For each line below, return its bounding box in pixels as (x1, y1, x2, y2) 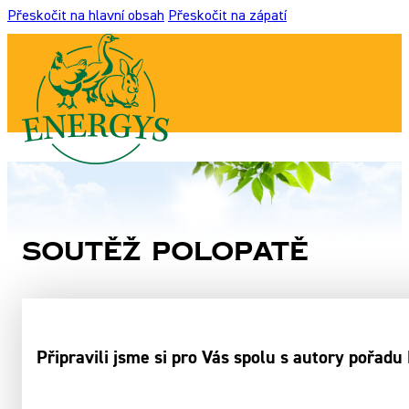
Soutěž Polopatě (22, 234, 309, 270)
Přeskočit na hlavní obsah (7, 9, 164, 24)
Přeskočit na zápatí (168, 9, 287, 24)
